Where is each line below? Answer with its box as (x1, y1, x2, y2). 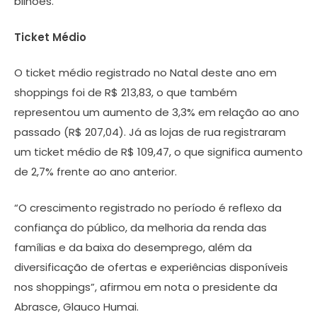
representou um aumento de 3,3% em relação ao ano (14, 105, 299, 120)
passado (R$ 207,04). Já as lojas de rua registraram (14, 125, 286, 139)
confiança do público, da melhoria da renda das (14, 219, 267, 235)
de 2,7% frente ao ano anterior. (14, 164, 177, 179)
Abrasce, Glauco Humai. (14, 299, 139, 314)
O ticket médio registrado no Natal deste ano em (14, 65, 277, 80)
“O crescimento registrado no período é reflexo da (14, 200, 282, 215)
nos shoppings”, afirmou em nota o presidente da (14, 279, 277, 294)
